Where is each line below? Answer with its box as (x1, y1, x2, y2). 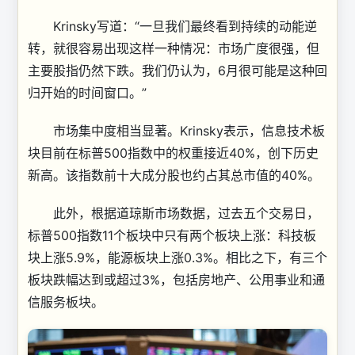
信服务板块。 (28, 293, 104, 310)
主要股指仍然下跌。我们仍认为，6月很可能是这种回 (28, 62, 327, 78)
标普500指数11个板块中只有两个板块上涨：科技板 (28, 227, 316, 243)
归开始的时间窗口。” (28, 84, 147, 101)
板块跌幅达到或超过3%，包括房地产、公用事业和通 (28, 271, 325, 288)
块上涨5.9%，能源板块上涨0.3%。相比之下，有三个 (28, 249, 327, 265)
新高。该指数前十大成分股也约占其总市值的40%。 (28, 166, 320, 183)
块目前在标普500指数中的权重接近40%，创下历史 (28, 144, 319, 161)
